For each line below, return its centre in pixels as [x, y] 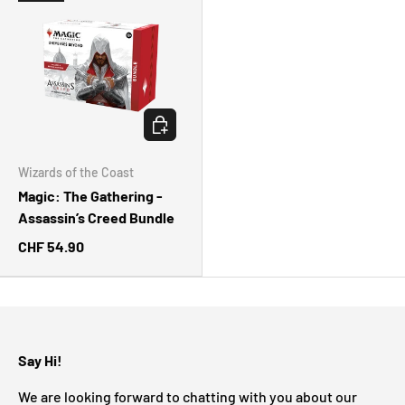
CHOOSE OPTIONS [198, 119]
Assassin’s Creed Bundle [96, 217]
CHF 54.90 [51, 246]
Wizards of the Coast [76, 172]
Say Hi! [40, 360]
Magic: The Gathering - [90, 195]
